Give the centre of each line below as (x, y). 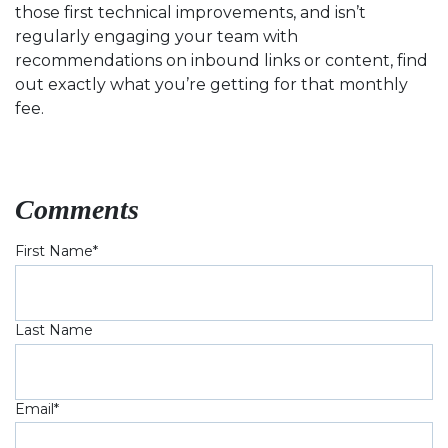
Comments (77, 209)
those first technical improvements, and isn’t (190, 12)
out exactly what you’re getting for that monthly (211, 84)
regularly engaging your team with (156, 36)
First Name (54, 251)
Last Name (54, 329)
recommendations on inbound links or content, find (221, 60)
